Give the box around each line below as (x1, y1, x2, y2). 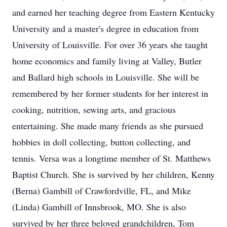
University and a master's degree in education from (12, 22, 199, 34)
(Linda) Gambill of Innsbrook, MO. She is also (12, 201, 186, 213)
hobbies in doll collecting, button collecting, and (12, 136, 191, 148)
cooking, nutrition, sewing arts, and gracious (12, 103, 176, 116)
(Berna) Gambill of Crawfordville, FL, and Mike (12, 184, 191, 197)
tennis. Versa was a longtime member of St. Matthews (12, 152, 211, 164)
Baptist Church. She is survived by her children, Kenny (12, 168, 215, 180)
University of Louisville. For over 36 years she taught (12, 39, 208, 51)
